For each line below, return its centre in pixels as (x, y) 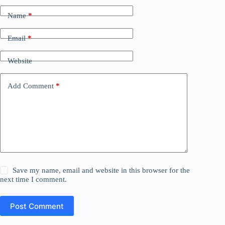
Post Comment (37, 206)
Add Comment (31, 86)
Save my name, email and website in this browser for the (101, 170)
